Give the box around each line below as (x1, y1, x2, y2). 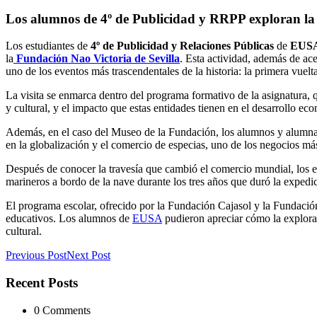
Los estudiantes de (6, 40, 91, 52)
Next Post (67, 249, 110, 262)
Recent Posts (6, 275, 78, 290)
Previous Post (6, 249, 67, 262)
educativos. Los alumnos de (6, 212, 132, 225)
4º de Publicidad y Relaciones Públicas (91, 40, 274, 52)
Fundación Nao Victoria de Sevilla (13, 52, 180, 65)
